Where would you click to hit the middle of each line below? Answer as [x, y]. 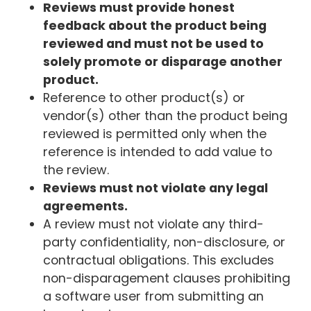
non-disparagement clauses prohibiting [167, 278]
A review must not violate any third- [154, 224]
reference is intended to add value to [158, 152]
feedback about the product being [155, 26]
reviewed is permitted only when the [155, 134]
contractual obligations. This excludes [159, 260]
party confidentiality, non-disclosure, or [165, 242]
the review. [76, 170]
